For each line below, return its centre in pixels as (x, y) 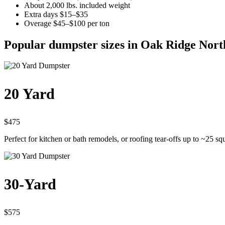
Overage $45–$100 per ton (67, 23)
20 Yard (29, 94)
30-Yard (30, 184)
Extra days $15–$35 (56, 14)
